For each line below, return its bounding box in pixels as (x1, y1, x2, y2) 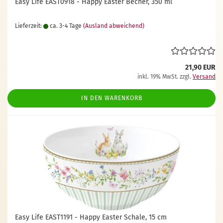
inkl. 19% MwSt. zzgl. (137, 73, 193, 80)
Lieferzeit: (15, 22, 43, 29)
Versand (193, 73, 216, 80)
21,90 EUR (185, 63, 216, 72)
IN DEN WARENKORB (81, 95, 142, 102)
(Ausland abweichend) (83, 22, 144, 29)
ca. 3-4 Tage (48, 22, 82, 29)
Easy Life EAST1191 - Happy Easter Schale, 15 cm (15, 213, 167, 222)
